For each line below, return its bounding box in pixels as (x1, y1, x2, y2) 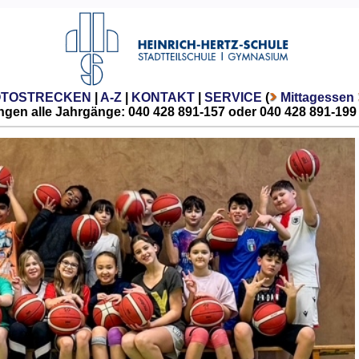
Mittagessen (280, 90, 354, 104)
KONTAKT (131, 90, 195, 104)
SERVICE (204, 90, 262, 104)
